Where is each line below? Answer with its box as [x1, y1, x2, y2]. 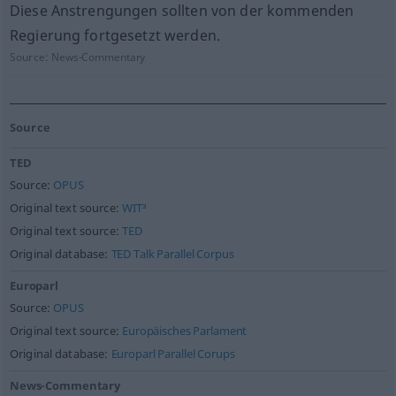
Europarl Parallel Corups [110, 346, 235, 362]
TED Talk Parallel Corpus [110, 247, 234, 262]
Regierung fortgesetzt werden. [9, 26, 221, 45]
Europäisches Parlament [122, 324, 247, 339]
